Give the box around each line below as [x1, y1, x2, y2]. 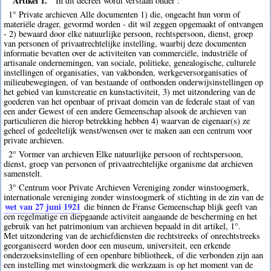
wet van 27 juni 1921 [5, 200, 81, 214]
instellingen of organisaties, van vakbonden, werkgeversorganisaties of [4, 66, 248, 78]
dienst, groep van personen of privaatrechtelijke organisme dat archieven [4, 157, 253, 169]
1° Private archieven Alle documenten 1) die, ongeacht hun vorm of [8, 8, 240, 20]
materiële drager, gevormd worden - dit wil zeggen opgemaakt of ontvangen [4, 18, 264, 30]
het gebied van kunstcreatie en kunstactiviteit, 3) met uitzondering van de [4, 85, 256, 97]
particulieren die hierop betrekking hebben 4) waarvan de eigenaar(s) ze [4, 114, 250, 126]
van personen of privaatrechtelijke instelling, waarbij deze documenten [4, 37, 247, 49]
